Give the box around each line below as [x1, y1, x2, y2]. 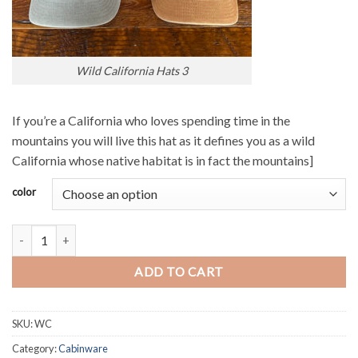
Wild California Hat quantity [11, 225, 152, 240]
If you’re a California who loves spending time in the [12, 112, 290, 128]
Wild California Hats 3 [76, 64, 188, 78]
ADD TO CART [134, 264, 224, 279]
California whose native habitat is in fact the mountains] [12, 152, 313, 168]
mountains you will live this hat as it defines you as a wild [12, 132, 315, 148]
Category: [12, 341, 58, 355]
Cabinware [58, 341, 108, 355]
